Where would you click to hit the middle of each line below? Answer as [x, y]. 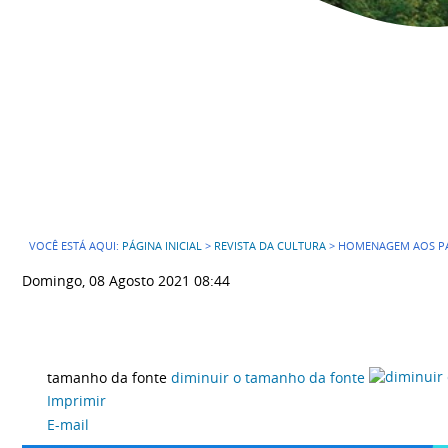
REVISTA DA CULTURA [270, 246]
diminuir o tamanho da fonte [268, 377]
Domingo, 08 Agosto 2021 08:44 [126, 280]
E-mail [68, 424]
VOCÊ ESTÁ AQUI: [75, 246]
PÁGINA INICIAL [162, 246]
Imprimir [76, 401]
